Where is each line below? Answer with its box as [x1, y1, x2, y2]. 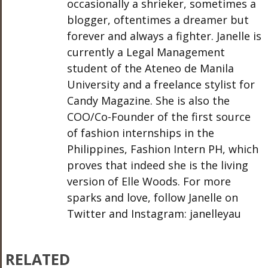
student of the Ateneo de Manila [66, 61, 234, 75]
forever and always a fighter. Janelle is [66, 29, 261, 43]
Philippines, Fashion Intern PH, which [66, 142, 258, 156]
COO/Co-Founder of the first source [66, 109, 251, 124]
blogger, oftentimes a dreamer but [66, 13, 249, 27]
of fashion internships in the [66, 126, 214, 140]
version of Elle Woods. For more [66, 174, 231, 188]
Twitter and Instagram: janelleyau [66, 206, 241, 221]
